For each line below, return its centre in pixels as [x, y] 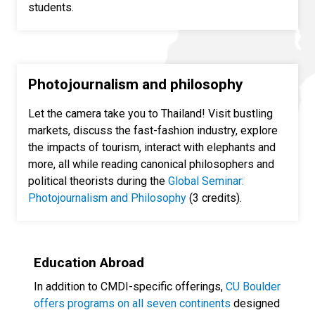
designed [255, 304]
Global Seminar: [206, 181]
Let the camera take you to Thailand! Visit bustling [150, 114]
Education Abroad [89, 263]
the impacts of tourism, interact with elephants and [152, 148]
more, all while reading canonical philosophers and [151, 165]
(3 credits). [214, 198]
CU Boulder [253, 287]
